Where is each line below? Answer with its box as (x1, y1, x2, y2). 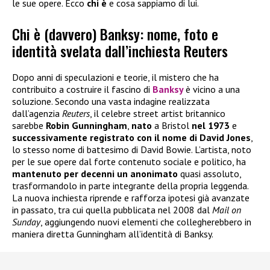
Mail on (212, 203, 241, 216)
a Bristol (154, 119, 189, 131)
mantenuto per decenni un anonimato (12, 167, 178, 180)
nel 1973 (189, 119, 230, 131)
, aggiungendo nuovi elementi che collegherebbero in (40, 215, 251, 228)
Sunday (12, 215, 40, 228)
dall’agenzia (12, 107, 62, 119)
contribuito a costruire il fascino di (12, 83, 152, 95)
